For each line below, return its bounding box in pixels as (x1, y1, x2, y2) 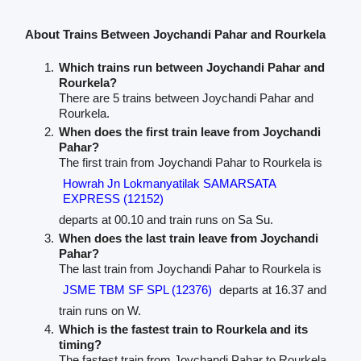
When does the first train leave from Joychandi (58, 125, 321, 139)
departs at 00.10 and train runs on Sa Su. (58, 213, 273, 227)
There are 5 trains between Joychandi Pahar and (58, 91, 313, 106)
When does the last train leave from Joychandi (58, 231, 318, 246)
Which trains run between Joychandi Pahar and (58, 60, 325, 75)
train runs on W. (58, 304, 141, 318)
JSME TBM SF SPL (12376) (62, 283, 212, 297)
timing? (58, 338, 102, 352)
